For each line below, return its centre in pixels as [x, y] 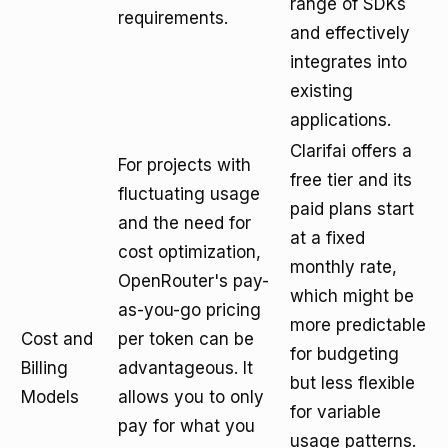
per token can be [186, 339]
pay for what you [186, 426]
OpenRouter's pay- [193, 281]
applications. [340, 120]
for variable [335, 412]
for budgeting [344, 354]
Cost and [57, 339]
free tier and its [351, 180]
